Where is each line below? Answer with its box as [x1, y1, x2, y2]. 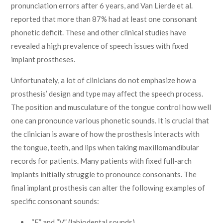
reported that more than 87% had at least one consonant [11, 14, 198, 23]
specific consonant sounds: [11, 197, 100, 206]
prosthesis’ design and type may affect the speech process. [11, 89, 204, 98]
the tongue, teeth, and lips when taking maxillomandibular [11, 143, 200, 152]
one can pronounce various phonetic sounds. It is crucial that [11, 116, 210, 125]
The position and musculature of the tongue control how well [11, 103, 212, 111]
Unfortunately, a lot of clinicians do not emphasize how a [11, 76, 197, 85]
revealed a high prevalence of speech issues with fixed [11, 41, 189, 50]
